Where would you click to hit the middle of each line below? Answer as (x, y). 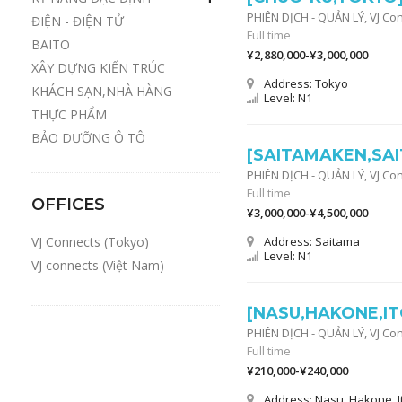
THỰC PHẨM (69, 114)
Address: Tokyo (306, 83)
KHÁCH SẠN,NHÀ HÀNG (102, 91)
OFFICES (68, 205)
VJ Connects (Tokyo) (90, 242)
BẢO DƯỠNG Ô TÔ (88, 138)
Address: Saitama (312, 241)
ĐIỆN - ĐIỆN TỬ (78, 21)
